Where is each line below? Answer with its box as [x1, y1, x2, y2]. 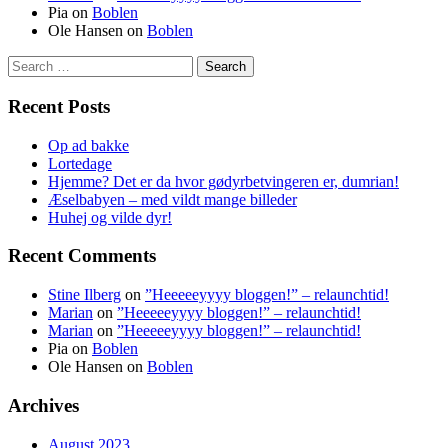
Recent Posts [8, 95, 110, 117]
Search [7, 55, 50, 73]
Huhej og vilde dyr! [48, 208, 172, 226]
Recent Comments [8, 245, 156, 267]
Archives [8, 394, 79, 416]
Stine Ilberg [48, 286, 121, 304]
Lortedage [48, 154, 112, 172]
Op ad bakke [48, 136, 129, 154]
